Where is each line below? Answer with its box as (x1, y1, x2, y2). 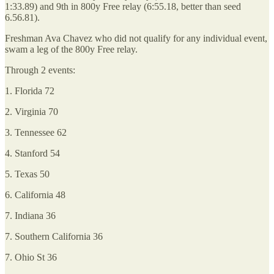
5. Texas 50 (5, 169, 50, 179)
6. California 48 (5, 190, 65, 200)
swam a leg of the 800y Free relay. (5, 44, 138, 54)
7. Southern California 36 (5, 231, 103, 242)
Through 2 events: (5, 65, 75, 75)
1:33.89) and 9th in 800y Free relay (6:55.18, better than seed (5, 1, 241, 12)
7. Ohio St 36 (5, 252, 57, 262)
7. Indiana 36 (5, 210, 56, 221)
